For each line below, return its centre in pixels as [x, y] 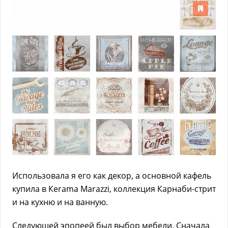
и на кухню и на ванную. [60, 202]
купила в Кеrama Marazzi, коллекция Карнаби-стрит [114, 189]
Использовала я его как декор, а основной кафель [112, 176]
